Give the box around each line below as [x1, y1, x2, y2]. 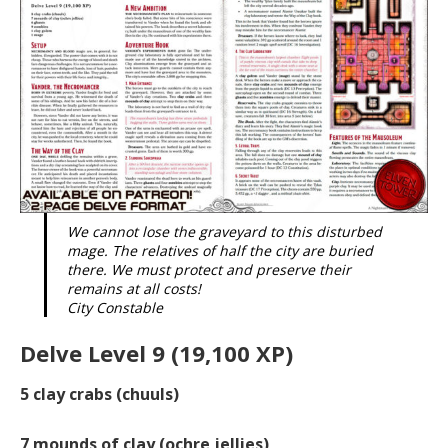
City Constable [67, 297, 163, 317]
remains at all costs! [67, 278, 201, 298]
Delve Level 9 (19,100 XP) [20, 337, 293, 368]
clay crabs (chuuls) [33, 382, 179, 405]
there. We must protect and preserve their [67, 259, 351, 279]
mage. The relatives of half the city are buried [67, 240, 373, 260]
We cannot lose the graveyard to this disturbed [67, 221, 382, 241]
